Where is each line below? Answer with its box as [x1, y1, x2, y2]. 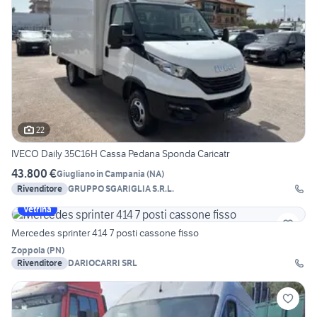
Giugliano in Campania [57, 168, 145, 179]
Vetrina [23, 204, 52, 215]
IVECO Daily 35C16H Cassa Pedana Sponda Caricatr [11, 147, 229, 161]
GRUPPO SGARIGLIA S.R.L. [68, 183, 174, 195]
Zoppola [11, 245, 45, 256]
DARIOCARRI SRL [68, 258, 137, 269]
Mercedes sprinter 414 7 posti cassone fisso [11, 226, 199, 240]
